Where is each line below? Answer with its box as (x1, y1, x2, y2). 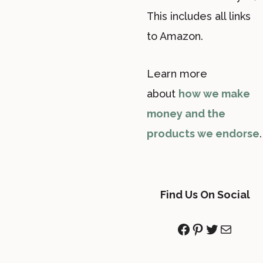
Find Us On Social (160, 188, 250, 201)
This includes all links (147, 10, 251, 23)
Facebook (176, 220, 242, 237)
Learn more (147, 68, 207, 80)
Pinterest (190, 220, 251, 237)
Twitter (204, 220, 252, 237)
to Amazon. (147, 30, 203, 43)
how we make (178, 87, 250, 100)
